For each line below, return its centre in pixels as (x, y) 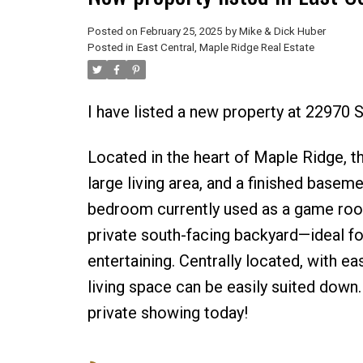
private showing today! (167, 312)
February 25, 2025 (181, 31)
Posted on (113, 31)
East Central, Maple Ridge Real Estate (225, 47)
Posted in (110, 47)
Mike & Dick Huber (282, 31)
